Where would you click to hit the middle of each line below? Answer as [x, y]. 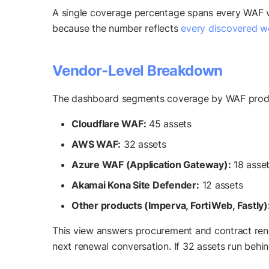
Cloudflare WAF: [109, 124]
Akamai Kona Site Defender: [135, 185]
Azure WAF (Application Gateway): [151, 165]
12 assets [221, 185]
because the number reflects [117, 29]
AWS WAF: [96, 144]
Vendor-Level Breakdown [138, 71]
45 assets [169, 124]
